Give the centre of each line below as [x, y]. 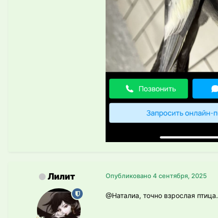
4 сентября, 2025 [180, 176]
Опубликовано [129, 176]
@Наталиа [122, 196]
